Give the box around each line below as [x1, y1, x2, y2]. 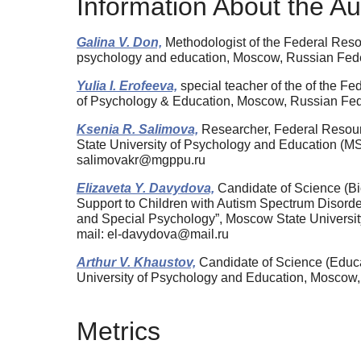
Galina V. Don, [77, 35, 162, 50]
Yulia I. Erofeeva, [77, 79, 177, 93]
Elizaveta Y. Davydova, [77, 181, 214, 196]
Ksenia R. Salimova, [77, 122, 198, 137]
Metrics [77, 316, 160, 346]
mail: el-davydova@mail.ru [77, 227, 229, 242]
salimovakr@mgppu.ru [77, 153, 205, 168]
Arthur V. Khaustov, [77, 255, 196, 270]
